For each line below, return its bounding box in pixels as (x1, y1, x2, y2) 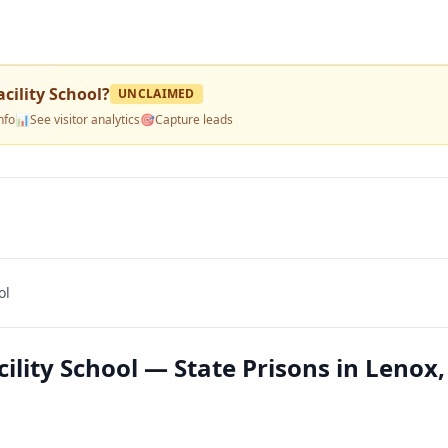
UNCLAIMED (118, 85, 195, 102)
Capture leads (155, 111, 233, 128)
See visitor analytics (30, 111, 140, 128)
